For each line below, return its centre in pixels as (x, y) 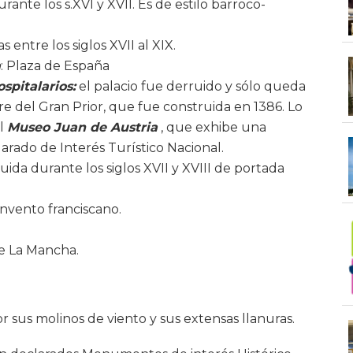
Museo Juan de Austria (82, 127)
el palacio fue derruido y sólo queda (191, 86)
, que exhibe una (212, 127)
